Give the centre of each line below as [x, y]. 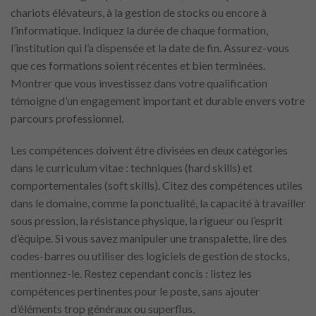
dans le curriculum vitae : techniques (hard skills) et [132, 168]
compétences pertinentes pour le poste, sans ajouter [135, 291]
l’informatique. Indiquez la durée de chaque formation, [139, 30]
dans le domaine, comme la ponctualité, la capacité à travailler [158, 203]
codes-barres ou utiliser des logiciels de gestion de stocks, [150, 256]
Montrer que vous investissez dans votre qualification [139, 83]
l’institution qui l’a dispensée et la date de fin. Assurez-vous [150, 47]
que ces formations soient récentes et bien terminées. [138, 65]
